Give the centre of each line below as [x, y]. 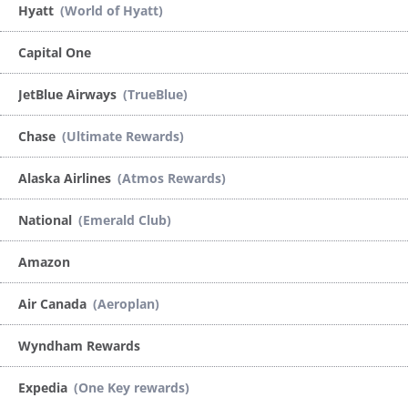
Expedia [45, 387]
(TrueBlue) [155, 94]
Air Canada [54, 303]
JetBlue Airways [69, 94]
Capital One [55, 52]
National [47, 219]
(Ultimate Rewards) [123, 136]
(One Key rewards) [132, 387]
